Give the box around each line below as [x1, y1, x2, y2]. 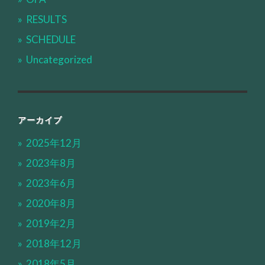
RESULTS [26, 13, 67, 26]
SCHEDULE [26, 33, 76, 46]
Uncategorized [26, 53, 93, 66]
